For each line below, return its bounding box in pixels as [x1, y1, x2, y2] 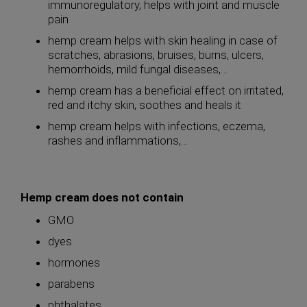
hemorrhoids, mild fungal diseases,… [48, 62, 228, 76]
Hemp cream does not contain [21, 191, 184, 204]
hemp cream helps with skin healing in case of [48, 34, 278, 47]
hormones [48, 256, 100, 269]
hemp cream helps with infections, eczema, [48, 119, 265, 133]
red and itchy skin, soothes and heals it [48, 98, 241, 112]
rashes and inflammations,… [48, 134, 188, 147]
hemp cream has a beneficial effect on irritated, [48, 84, 284, 97]
